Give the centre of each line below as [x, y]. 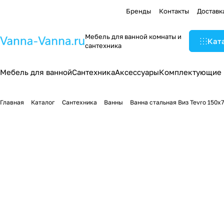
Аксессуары [137, 72]
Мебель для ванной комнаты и [133, 36]
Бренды [138, 11]
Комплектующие [190, 72]
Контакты [174, 11]
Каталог [43, 102]
